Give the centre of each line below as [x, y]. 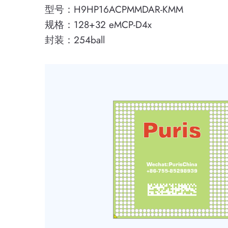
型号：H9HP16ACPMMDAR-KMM [114, 9]
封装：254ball [75, 40]
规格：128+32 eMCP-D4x [98, 25]
